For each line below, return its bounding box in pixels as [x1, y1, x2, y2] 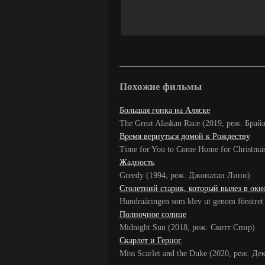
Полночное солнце [119, 210, 186, 219]
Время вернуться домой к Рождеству [119, 132, 250, 141]
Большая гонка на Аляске [119, 106, 210, 115]
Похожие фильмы [119, 81, 202, 92]
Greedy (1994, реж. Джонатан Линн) [119, 171, 250, 180]
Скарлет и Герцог [119, 236, 182, 245]
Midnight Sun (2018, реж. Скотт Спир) [119, 223, 255, 232]
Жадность [119, 158, 154, 167]
